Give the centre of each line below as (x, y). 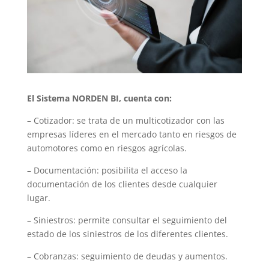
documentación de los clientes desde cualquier (122, 184)
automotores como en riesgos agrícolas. (107, 148)
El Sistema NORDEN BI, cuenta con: (99, 98)
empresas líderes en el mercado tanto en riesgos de (131, 134)
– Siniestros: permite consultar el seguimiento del (127, 220)
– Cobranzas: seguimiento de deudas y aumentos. (127, 256)
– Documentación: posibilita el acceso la (107, 170)
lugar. (38, 198)
